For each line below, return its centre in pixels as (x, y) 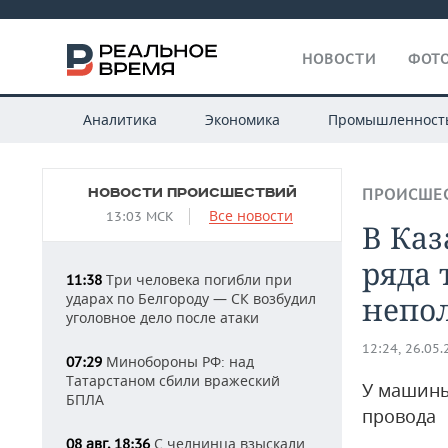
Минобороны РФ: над (178, 361)
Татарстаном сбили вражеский (173, 380)
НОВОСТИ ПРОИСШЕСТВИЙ (192, 193)
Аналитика (119, 119)
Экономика (242, 119)
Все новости (251, 215)
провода (399, 416)
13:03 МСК (140, 216)
